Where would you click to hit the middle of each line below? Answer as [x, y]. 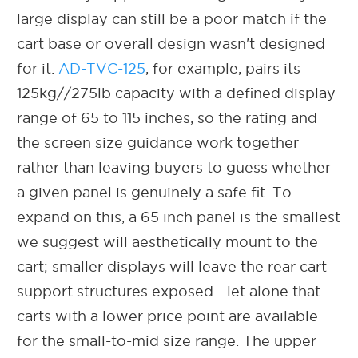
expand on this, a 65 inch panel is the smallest [179, 217]
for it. [38, 68]
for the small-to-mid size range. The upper [167, 340]
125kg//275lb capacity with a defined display [176, 93]
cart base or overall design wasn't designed [171, 43]
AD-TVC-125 [102, 68]
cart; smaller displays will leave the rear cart [172, 266]
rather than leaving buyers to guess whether [174, 167]
